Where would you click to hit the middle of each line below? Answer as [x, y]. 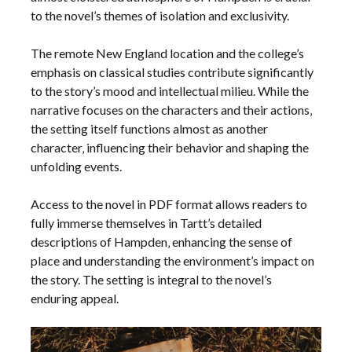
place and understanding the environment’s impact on [173, 260]
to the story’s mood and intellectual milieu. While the [170, 90]
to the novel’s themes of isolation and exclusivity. [160, 15]
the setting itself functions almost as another [150, 128]
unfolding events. [77, 166]
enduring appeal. [75, 298]
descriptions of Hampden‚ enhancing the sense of [162, 241]
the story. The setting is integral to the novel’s [152, 279]
